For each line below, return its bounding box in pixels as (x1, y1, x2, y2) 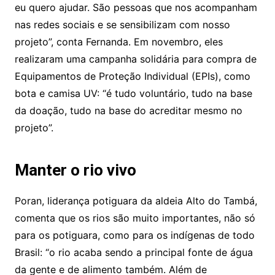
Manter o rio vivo (14, 161, 136, 180)
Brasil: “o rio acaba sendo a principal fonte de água (14, 246, 253, 259)
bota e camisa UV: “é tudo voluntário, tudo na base (14, 87, 252, 100)
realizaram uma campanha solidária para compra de (14, 53, 257, 66)
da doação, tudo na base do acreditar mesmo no (14, 104, 242, 117)
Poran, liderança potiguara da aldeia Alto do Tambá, (14, 195, 257, 207)
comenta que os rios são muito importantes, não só (14, 212, 255, 225)
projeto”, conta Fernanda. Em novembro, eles (14, 36, 223, 48)
